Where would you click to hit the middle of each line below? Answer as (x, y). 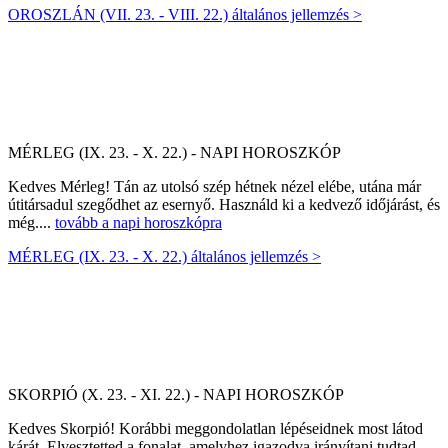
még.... (31, 222)
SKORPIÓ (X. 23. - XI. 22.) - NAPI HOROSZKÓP (176, 394)
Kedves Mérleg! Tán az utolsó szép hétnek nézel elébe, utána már (214, 186)
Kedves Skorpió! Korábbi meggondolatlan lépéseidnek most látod (215, 428)
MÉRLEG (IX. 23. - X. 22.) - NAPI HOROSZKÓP (174, 152)
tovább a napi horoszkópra (138, 222)
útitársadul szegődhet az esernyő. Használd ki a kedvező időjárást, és (224, 204)
